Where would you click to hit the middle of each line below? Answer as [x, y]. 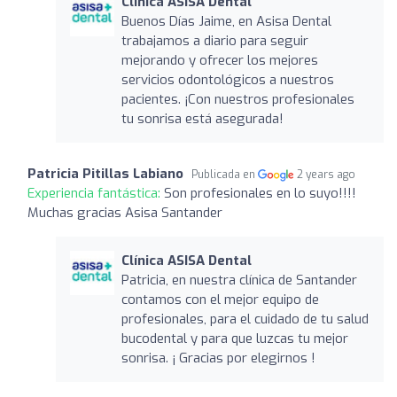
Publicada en [225, 174]
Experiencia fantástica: [96, 193]
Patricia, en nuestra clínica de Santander [239, 280]
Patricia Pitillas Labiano [105, 173]
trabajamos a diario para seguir [214, 40]
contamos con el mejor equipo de [220, 299]
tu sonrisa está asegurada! [202, 118]
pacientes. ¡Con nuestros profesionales [237, 99]
